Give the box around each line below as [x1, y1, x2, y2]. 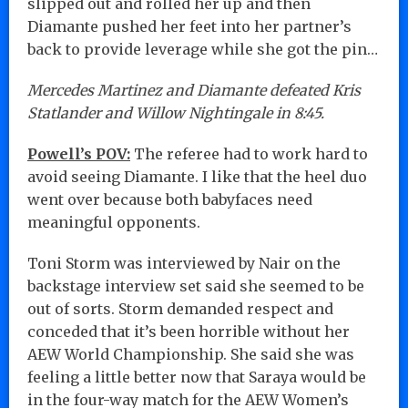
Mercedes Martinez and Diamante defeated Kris [27, 80, 361, 99]
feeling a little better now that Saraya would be [27, 367, 366, 386]
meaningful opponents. [27, 212, 200, 231]
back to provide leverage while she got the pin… [27, 39, 378, 58]
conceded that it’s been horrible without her [27, 321, 350, 341]
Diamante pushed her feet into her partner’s [27, 16, 352, 36]
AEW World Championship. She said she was [27, 344, 354, 363]
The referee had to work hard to [130, 144, 368, 163]
